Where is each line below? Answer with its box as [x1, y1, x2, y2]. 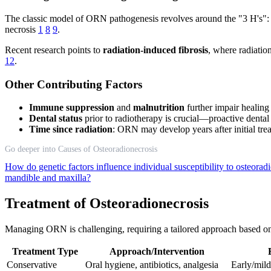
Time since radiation [29, 124, 113, 135]
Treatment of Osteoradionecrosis [5, 195, 209, 212]
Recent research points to [5, 44, 103, 55]
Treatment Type [11, 246, 78, 257]
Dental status [29, 113, 82, 124]
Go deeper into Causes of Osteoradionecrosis [5, 145, 157, 154]
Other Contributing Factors [5, 77, 142, 91]
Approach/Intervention [109, 246, 204, 257]
